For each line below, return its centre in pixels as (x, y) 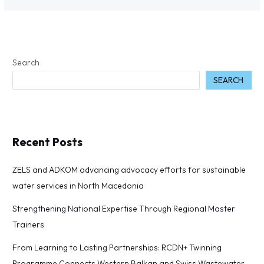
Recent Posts (48, 142)
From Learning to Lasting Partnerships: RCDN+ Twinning (117, 247)
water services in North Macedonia (78, 185)
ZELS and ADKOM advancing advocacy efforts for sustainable (129, 169)
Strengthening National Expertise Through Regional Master (124, 208)
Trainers (29, 224)
